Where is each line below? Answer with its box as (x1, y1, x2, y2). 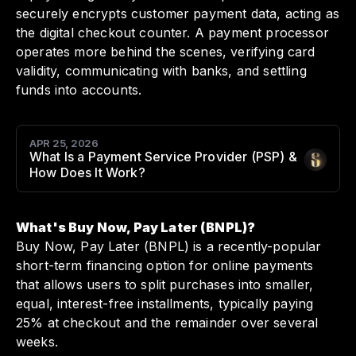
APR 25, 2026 (29, 137, 99, 150)
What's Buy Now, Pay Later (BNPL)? (16, 219, 256, 236)
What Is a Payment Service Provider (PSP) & (29, 149, 297, 165)
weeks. (16, 334, 58, 350)
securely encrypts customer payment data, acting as (16, 6, 340, 22)
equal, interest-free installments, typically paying (16, 296, 314, 312)
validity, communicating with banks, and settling (16, 63, 307, 79)
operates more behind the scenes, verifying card (16, 44, 315, 60)
